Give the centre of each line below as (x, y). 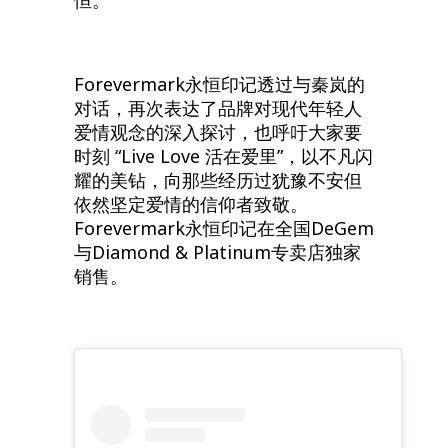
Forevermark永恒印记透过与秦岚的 (219, 83)
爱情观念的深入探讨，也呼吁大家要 (218, 131)
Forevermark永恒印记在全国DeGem (224, 227)
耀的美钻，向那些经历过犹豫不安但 (218, 179)
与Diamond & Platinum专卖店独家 (217, 251)
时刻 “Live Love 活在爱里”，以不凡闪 (223, 155)
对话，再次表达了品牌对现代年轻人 (218, 107)
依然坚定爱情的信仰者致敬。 (191, 203)
